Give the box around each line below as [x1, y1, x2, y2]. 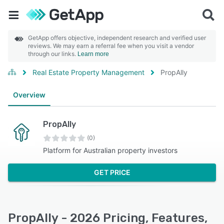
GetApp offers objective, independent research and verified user [28, 34, 206, 41]
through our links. [28, 50, 77, 57]
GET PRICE [93, 168, 130, 176]
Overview [13, 90, 45, 99]
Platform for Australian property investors [43, 146, 177, 154]
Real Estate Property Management [32, 68, 144, 76]
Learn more [77, 50, 109, 57]
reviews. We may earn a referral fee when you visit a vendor [28, 42, 194, 49]
